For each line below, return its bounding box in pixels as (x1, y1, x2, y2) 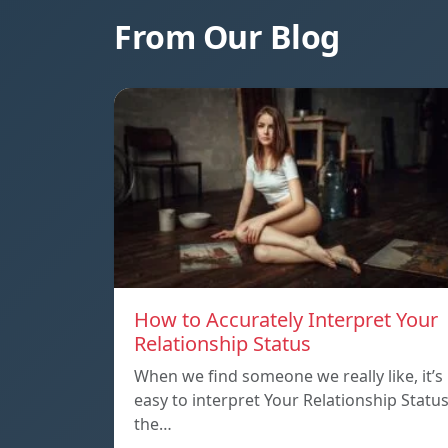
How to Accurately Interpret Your (134, 306, 438, 334)
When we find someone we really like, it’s (134, 365, 443, 388)
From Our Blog (114, 15, 340, 59)
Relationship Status (134, 330, 311, 358)
